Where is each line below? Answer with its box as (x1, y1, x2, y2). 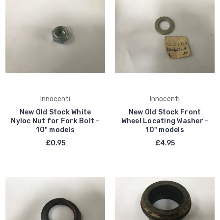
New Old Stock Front (128, 108, 201, 116)
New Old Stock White (19, 108, 91, 116)
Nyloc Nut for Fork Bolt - (11, 116, 100, 125)
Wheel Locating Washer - (121, 116, 209, 125)
